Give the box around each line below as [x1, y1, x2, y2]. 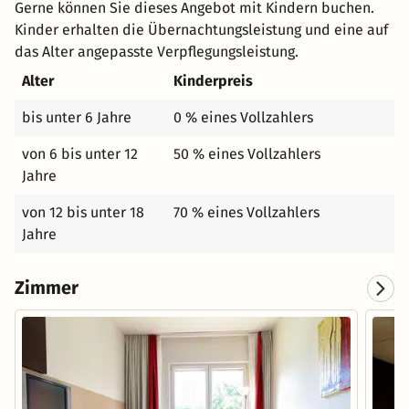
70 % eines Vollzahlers [173, 203, 320, 221]
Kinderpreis [173, 71, 253, 89]
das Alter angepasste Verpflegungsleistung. [15, 42, 299, 60]
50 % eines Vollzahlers [173, 144, 320, 163]
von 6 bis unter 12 [22, 144, 138, 163]
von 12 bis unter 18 [22, 203, 144, 221]
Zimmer [15, 276, 79, 299]
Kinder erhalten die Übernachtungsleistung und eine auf [15, 20, 388, 38]
